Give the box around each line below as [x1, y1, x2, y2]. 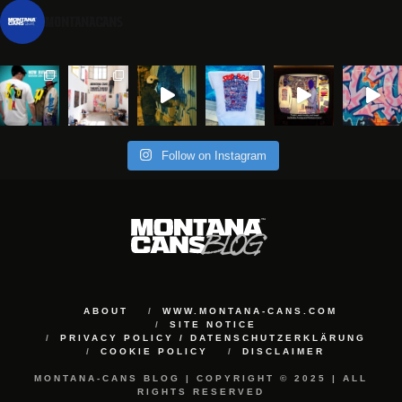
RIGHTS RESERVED [137, 386, 265, 397]
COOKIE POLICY [100, 345, 208, 356]
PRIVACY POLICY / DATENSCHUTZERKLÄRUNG [59, 332, 366, 343]
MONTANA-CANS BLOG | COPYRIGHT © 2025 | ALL [34, 372, 368, 383]
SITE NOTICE [169, 319, 257, 329]
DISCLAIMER [242, 345, 325, 356]
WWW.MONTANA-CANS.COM [162, 305, 337, 316]
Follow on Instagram [162, 148, 267, 162]
